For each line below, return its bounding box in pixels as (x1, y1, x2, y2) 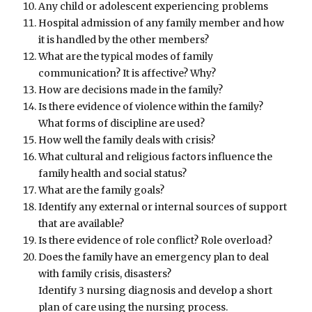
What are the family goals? (38, 183, 165, 196)
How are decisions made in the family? (38, 83, 224, 96)
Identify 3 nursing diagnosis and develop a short (38, 283, 273, 297)
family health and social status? (38, 166, 187, 180)
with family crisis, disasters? (38, 267, 172, 280)
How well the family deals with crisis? (38, 133, 216, 146)
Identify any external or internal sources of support (38, 200, 288, 213)
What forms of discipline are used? (38, 116, 205, 130)
